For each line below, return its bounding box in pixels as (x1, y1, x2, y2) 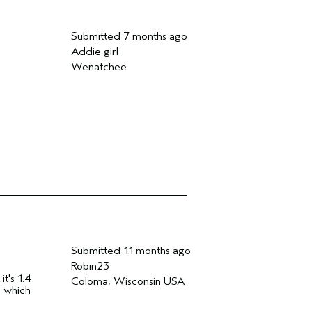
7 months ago (123, 30, 187, 42)
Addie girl (70, 45, 118, 58)
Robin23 (70, 260, 109, 272)
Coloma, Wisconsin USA (70, 275, 185, 288)
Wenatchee (70, 61, 127, 73)
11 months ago (123, 244, 191, 257)
